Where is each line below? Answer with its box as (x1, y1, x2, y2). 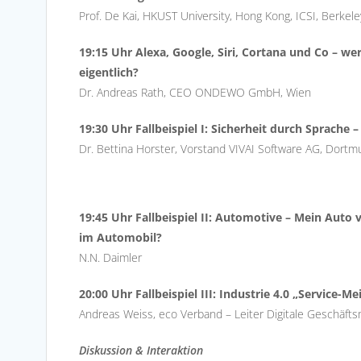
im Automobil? (79, 229, 162, 245)
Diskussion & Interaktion (79, 342, 203, 358)
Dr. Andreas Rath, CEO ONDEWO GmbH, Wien (79, 84, 311, 100)
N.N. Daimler (79, 249, 142, 265)
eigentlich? (79, 64, 139, 80)
